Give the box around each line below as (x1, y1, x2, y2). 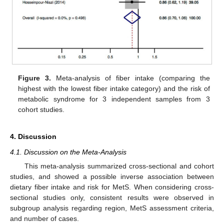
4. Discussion (10, 132, 56, 141)
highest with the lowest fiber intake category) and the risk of (18, 84, 210, 93)
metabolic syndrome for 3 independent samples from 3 (18, 95, 210, 103)
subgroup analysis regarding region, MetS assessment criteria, (10, 204, 214, 212)
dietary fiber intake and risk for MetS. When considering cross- (10, 183, 214, 191)
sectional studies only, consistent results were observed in (10, 193, 214, 202)
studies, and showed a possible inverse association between (10, 172, 214, 181)
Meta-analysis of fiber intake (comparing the (51, 74, 210, 82)
